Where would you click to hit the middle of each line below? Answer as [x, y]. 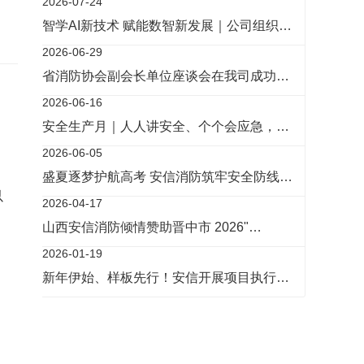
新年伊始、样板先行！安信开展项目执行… [166, 277]
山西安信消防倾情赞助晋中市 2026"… [152, 227]
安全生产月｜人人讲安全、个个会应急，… [166, 126]
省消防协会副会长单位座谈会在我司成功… [166, 76]
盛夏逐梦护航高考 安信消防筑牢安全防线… [167, 177]
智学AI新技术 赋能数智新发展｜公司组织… [167, 26]
